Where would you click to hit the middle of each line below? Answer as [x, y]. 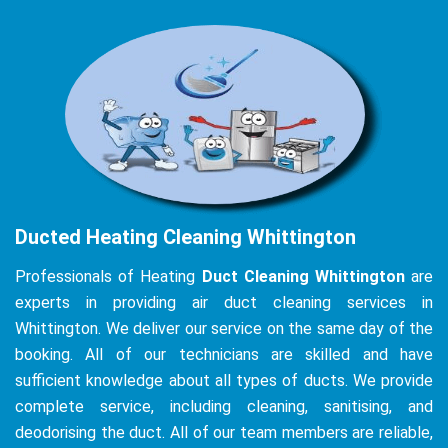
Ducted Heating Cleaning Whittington [185, 236]
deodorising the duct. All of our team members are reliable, [224, 432]
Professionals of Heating [108, 276]
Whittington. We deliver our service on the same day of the [224, 328]
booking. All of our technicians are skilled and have [224, 354]
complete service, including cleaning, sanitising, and [224, 406]
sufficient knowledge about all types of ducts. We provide [224, 380]
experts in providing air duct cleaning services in [224, 302]
